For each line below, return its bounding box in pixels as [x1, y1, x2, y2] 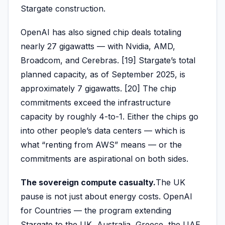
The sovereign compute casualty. [21, 177, 156, 188]
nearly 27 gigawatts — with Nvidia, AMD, [21, 41, 175, 52]
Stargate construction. [21, 4, 105, 14]
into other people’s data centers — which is [21, 126, 185, 136]
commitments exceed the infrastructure [21, 97, 171, 108]
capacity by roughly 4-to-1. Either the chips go [21, 111, 198, 122]
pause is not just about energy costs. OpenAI [21, 191, 192, 202]
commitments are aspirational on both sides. [21, 154, 188, 164]
